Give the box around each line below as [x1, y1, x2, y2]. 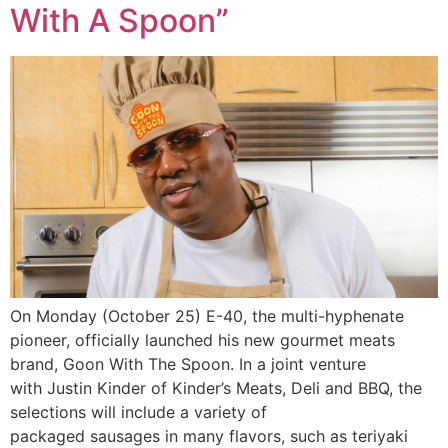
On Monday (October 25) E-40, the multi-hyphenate [10, 305, 404, 326]
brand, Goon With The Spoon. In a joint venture [10, 353, 366, 374]
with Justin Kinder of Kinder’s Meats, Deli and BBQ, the [10, 377, 422, 398]
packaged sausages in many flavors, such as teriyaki [10, 425, 408, 446]
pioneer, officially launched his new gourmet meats [10, 329, 395, 350]
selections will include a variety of [10, 401, 267, 422]
